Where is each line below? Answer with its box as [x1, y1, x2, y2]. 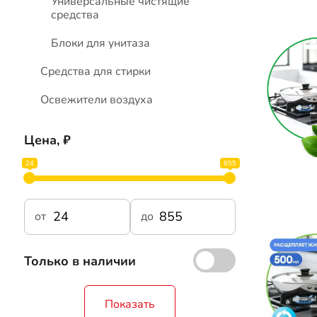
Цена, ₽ [24, 131, 71, 149]
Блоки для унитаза [51, 35, 151, 52]
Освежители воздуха [40, 92, 154, 108]
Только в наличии [24, 253, 137, 270]
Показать [105, 296, 156, 313]
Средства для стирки [40, 64, 151, 80]
